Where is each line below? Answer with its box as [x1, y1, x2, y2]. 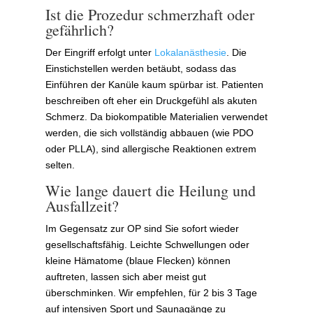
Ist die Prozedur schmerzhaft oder [45, 3, 254, 24]
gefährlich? [45, 19, 114, 40]
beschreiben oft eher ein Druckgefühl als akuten [45, 94, 257, 106]
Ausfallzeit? [45, 195, 119, 216]
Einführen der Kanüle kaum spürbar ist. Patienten [45, 78, 263, 90]
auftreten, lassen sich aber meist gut [45, 270, 206, 282]
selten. [45, 159, 75, 170]
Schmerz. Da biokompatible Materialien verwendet [45, 110, 268, 122]
